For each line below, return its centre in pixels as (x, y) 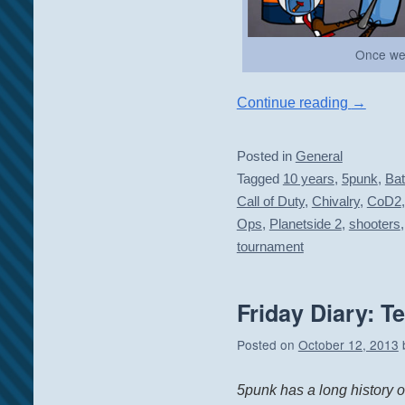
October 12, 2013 (348, 344)
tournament (270, 247)
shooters (374, 225)
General (319, 157)
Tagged (258, 179)
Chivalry (335, 202)
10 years (308, 179)
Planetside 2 (305, 225)
